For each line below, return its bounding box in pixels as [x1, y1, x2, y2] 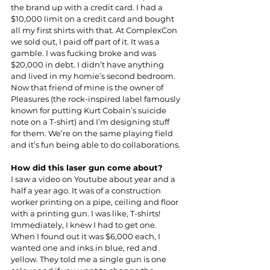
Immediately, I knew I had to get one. [11, 220, 159, 230]
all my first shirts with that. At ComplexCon [11, 25, 179, 36]
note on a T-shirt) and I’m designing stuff [11, 117, 171, 127]
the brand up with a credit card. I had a [11, 2, 165, 13]
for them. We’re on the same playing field [11, 128, 175, 139]
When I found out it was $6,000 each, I [11, 231, 162, 242]
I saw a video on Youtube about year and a [11, 174, 177, 184]
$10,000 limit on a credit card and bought [11, 14, 176, 24]
